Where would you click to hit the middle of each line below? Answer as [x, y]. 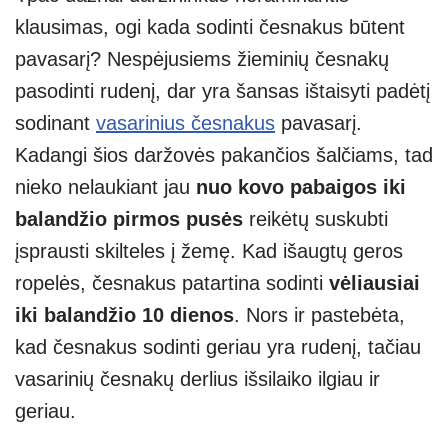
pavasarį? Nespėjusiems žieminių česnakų [202, 59]
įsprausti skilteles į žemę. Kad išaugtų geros [209, 251]
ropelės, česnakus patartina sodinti [172, 283]
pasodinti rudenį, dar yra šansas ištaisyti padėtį [222, 91]
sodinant [55, 123]
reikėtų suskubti [318, 219]
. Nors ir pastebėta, [319, 315]
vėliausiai [374, 283]
